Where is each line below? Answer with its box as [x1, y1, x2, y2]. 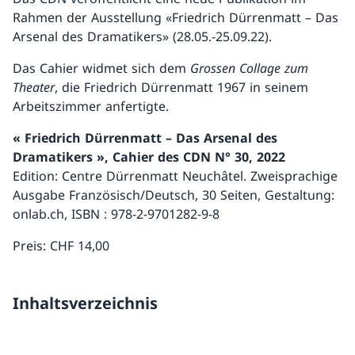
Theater [13, 78, 55, 97]
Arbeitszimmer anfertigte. [13, 97, 169, 116]
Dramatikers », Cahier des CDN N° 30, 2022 [13, 148, 285, 166]
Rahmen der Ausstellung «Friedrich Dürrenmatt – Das [13, 9, 338, 27]
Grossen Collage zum [190, 59, 308, 78]
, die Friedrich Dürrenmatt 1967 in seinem [55, 78, 308, 97]
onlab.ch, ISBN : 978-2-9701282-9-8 [13, 205, 219, 223]
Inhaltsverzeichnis [13, 292, 158, 315]
